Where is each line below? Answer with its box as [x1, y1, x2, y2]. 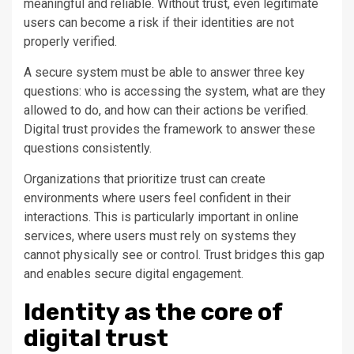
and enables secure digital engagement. [24, 266, 243, 282]
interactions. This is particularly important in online [24, 209, 299, 225]
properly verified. [24, 34, 117, 50]
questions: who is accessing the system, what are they [24, 84, 326, 100]
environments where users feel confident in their [24, 190, 291, 206]
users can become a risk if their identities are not [24, 15, 294, 31]
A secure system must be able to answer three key [24, 65, 305, 81]
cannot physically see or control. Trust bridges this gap [24, 247, 325, 263]
